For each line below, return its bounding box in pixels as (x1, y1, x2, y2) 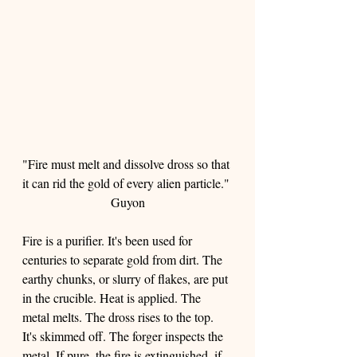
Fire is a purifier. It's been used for (22, 232, 195, 249)
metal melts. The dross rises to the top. (22, 308, 217, 325)
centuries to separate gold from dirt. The (22, 251, 226, 268)
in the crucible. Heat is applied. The (22, 289, 204, 306)
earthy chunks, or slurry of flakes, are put (22, 270, 231, 287)
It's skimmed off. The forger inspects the (22, 328, 226, 344)
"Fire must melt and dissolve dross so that (22, 155, 233, 172)
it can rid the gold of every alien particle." (22, 175, 233, 191)
